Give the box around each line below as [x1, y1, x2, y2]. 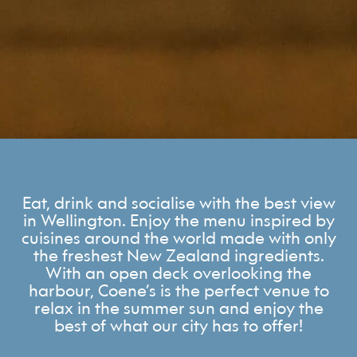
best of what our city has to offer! [54, 315, 303, 337]
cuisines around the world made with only [21, 227, 336, 249]
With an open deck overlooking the [45, 262, 312, 284]
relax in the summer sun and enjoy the [33, 297, 324, 320]
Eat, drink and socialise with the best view [22, 192, 335, 214]
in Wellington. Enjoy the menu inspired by [22, 210, 335, 232]
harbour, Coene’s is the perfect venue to [28, 280, 329, 302]
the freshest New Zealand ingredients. [33, 245, 324, 267]
